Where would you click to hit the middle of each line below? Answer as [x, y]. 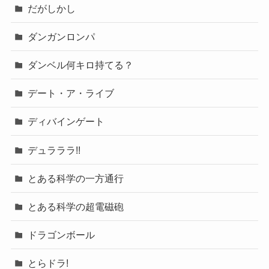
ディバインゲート [66, 122]
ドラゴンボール [62, 235]
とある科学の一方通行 [76, 178]
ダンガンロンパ [62, 36]
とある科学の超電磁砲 [76, 206]
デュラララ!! [54, 150]
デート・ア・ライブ [71, 93]
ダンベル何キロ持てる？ [81, 65]
